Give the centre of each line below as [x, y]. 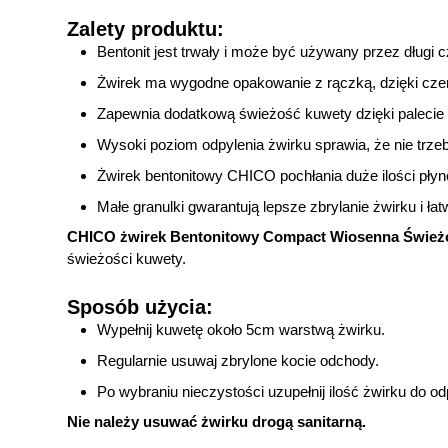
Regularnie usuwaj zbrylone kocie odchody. [238, 361]
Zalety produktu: [146, 29]
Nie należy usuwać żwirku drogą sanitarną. [217, 422]
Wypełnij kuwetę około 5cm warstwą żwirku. [241, 330]
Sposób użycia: [140, 307]
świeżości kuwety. [127, 259]
